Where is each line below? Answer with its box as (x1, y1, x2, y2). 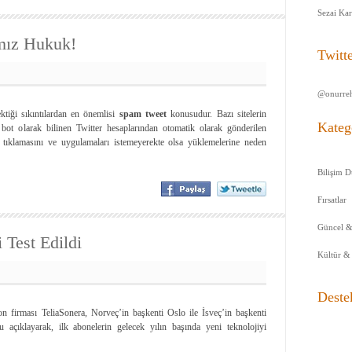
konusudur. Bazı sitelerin (167, 108, 267, 119)
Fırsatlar (317, 195, 346, 204)
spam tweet (119, 108, 167, 119)
